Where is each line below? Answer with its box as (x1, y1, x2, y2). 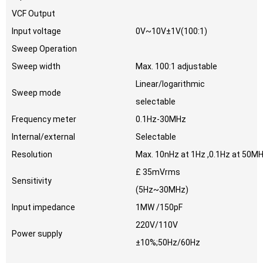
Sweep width (12, 62, 60, 72)
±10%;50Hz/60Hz (136, 238, 200, 248)
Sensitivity (12, 176, 52, 186)
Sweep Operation (12, 44, 77, 54)
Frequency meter (12, 114, 76, 124)
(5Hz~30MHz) (136, 185, 188, 195)
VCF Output (12, 9, 55, 19)
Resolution (12, 150, 52, 160)
